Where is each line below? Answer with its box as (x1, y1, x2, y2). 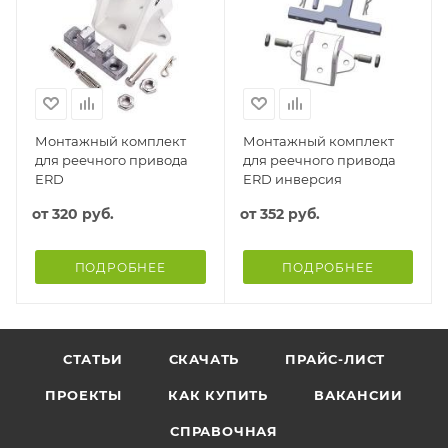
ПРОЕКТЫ (45, 386, 123, 403)
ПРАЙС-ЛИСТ (285, 350, 386, 367)
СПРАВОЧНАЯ (170, 422, 278, 439)
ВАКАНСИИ (314, 386, 403, 403)
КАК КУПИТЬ (168, 386, 269, 403)
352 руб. (259, 204, 320, 223)
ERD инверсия (242, 170, 342, 187)
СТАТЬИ (62, 350, 123, 367)
